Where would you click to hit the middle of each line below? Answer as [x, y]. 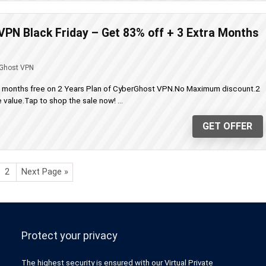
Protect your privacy [70, 235]
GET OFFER [228, 126]
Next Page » [45, 172]
